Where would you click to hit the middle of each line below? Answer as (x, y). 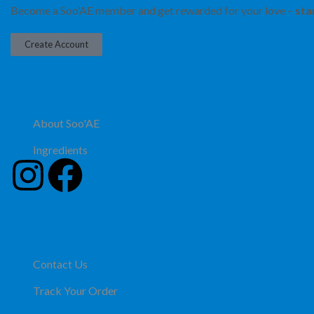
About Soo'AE (66, 123)
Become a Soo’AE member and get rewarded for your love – (153, 10)
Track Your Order (75, 290)
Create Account (56, 44)
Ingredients (60, 149)
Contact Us (60, 264)
